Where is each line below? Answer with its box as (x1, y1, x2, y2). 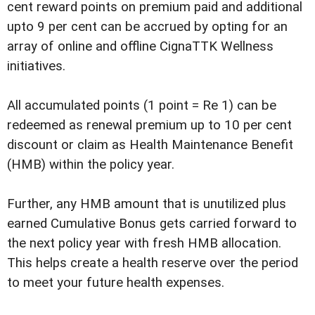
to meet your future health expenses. (7, 275, 224, 291)
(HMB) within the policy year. (7, 157, 174, 173)
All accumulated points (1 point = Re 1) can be (7, 98, 276, 114)
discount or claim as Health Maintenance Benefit (7, 137, 293, 153)
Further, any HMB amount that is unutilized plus (7, 196, 286, 212)
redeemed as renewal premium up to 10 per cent (7, 117, 292, 134)
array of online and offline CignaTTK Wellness (7, 38, 274, 54)
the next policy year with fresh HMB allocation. (7, 236, 281, 252)
